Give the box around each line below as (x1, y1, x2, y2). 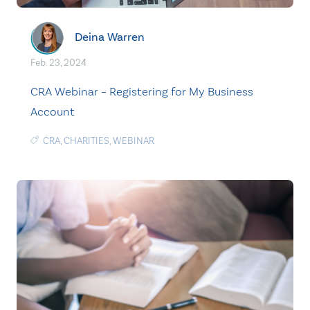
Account (30, 104, 75, 118)
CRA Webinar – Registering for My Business (30, 84, 253, 98)
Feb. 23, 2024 (30, 57, 86, 69)
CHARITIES (64, 135, 109, 147)
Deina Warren (75, 29, 145, 44)
